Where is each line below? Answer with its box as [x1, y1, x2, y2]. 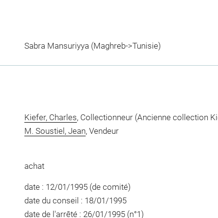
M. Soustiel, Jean [24, 126, 86, 136]
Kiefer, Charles [24, 112, 77, 122]
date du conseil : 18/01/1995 [24, 196, 127, 205]
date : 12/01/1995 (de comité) [24, 182, 131, 192]
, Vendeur [85, 126, 119, 136]
